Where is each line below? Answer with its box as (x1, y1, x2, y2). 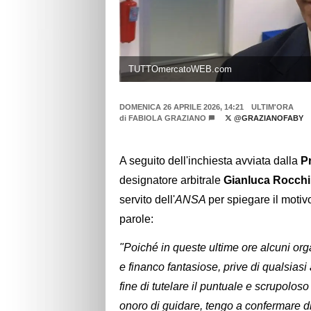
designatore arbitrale (119, 174, 224, 187)
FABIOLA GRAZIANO (128, 114, 206, 123)
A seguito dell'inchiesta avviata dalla (119, 155, 301, 167)
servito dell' (119, 194, 175, 206)
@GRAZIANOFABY (231, 114, 303, 123)
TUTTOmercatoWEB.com (128, 63, 232, 74)
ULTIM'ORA (251, 103, 294, 112)
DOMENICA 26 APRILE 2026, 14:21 (119, 103, 244, 112)
